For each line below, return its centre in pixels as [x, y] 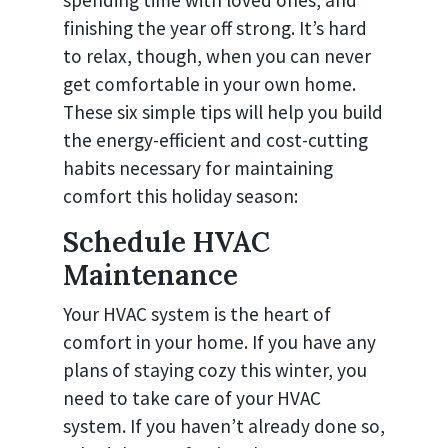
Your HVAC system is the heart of [197, 313]
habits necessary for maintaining [198, 167]
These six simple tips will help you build [223, 111]
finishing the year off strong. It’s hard [215, 27]
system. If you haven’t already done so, [224, 425]
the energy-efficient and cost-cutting [215, 139]
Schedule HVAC [166, 241]
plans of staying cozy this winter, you [215, 369]
